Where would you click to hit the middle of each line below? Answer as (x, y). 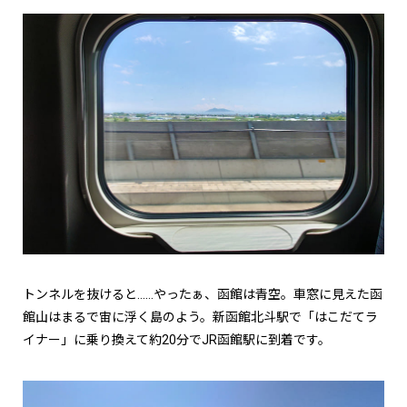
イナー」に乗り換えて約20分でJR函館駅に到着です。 (177, 339)
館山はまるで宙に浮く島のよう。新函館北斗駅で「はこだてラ (200, 317)
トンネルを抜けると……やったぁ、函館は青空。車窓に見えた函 (203, 294)
